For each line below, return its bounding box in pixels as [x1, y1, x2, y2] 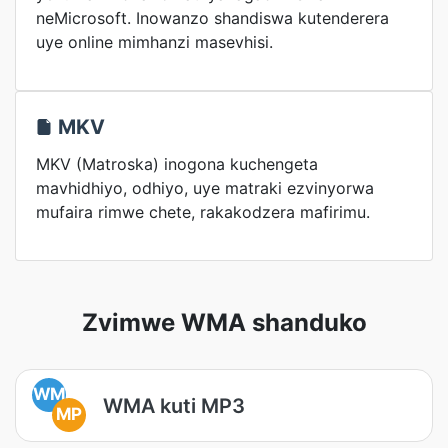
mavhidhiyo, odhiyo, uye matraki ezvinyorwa [36, 178, 374, 198]
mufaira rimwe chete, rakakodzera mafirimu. [36, 202, 370, 222]
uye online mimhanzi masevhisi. [36, 32, 273, 52]
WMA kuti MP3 [103, 393, 245, 418]
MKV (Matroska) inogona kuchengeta [36, 154, 318, 174]
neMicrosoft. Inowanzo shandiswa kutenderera [36, 8, 389, 28]
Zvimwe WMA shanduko [81, 308, 367, 337]
